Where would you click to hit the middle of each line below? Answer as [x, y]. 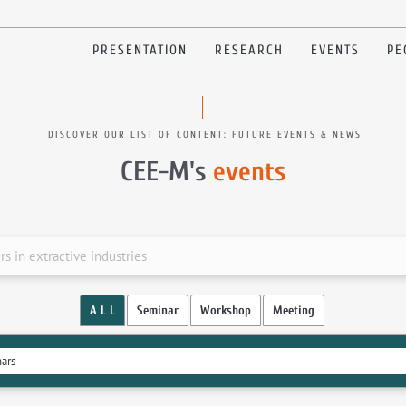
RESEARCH [250, 50]
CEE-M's [167, 172]
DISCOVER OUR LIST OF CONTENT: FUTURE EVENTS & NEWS [205, 135]
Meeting [293, 310]
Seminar [157, 310]
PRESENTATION [140, 50]
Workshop [225, 310]
